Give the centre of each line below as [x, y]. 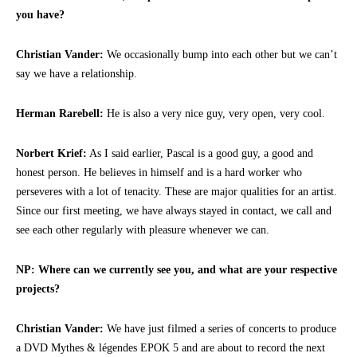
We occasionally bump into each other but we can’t [220, 54]
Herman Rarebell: [60, 113]
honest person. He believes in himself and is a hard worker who [159, 172]
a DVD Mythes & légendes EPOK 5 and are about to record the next [171, 347]
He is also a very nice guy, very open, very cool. [214, 113]
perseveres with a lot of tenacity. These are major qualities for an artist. [177, 191]
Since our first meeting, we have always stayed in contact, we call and [174, 210]
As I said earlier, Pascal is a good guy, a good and [200, 153]
